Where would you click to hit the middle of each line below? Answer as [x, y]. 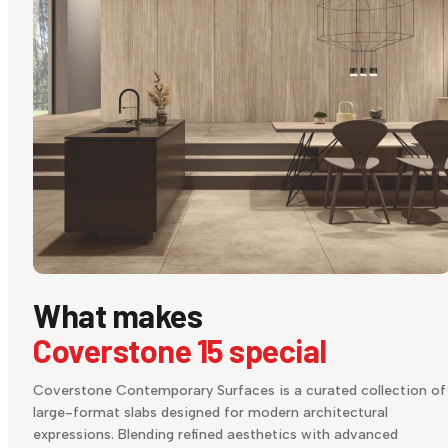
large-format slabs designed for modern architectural [210, 413]
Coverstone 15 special [180, 350]
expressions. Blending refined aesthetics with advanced [215, 435]
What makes [117, 315]
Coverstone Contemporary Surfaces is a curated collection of [239, 391]
